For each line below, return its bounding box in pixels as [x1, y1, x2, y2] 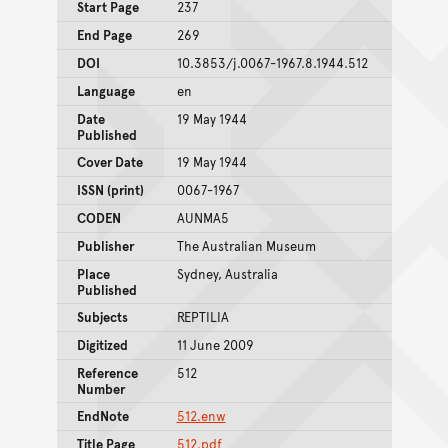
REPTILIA [176, 307, 229, 326]
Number [76, 379, 125, 398]
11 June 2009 [176, 335, 254, 354]
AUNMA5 [176, 208, 229, 227]
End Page [76, 25, 132, 44]
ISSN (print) [76, 180, 144, 199]
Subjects [76, 307, 128, 326]
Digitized [76, 335, 128, 354]
